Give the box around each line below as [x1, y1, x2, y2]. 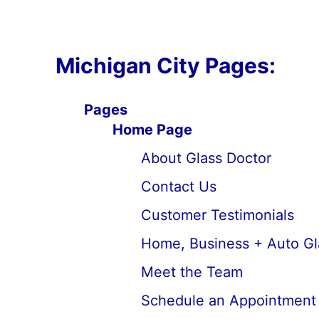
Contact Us [140, 178, 216, 195]
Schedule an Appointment [140, 292, 316, 309]
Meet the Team [140, 263, 243, 281]
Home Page [112, 121, 192, 138]
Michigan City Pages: [55, 53, 276, 78]
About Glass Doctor [140, 150, 271, 167]
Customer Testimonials [140, 206, 294, 224]
